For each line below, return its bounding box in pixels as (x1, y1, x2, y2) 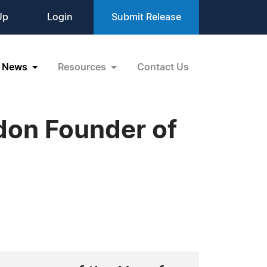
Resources (58, 62, 109, 72)
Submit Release (111, 13, 181, 22)
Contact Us (137, 62, 189, 72)
